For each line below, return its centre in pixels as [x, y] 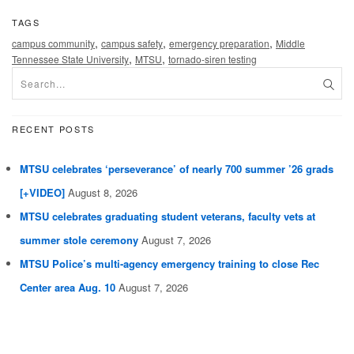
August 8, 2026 [103, 193]
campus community [53, 43]
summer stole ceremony [79, 240]
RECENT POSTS [53, 129]
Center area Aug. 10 [68, 288]
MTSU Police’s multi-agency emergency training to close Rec [169, 264]
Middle [290, 43]
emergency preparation [219, 43]
